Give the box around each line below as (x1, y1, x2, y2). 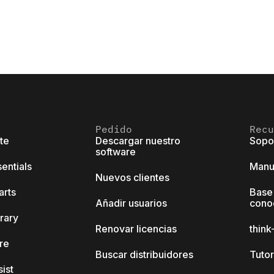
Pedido (95, 123, 132, 136)
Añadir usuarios (95, 197, 167, 210)
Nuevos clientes (95, 171, 169, 184)
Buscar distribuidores (95, 248, 193, 261)
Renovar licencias (95, 223, 177, 235)
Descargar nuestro (95, 135, 180, 147)
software (95, 146, 136, 158)
